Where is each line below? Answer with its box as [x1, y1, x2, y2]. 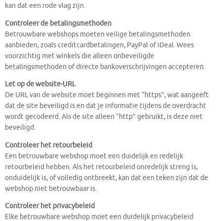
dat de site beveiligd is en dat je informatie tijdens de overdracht [5, 102, 206, 110]
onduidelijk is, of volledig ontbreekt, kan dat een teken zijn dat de [5, 173, 208, 182]
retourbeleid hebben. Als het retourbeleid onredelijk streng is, [5, 162, 198, 171]
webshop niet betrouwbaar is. [5, 184, 97, 193]
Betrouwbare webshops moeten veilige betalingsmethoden [5, 30, 190, 38]
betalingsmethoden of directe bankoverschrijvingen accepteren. [5, 62, 205, 71]
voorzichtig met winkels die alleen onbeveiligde [5, 51, 154, 60]
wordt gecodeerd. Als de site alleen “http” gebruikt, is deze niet [5, 112, 203, 121]
